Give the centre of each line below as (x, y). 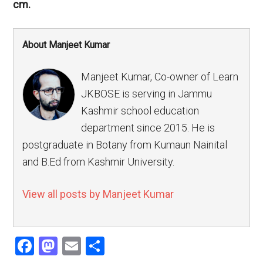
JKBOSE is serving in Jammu (147, 94)
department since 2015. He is (148, 128)
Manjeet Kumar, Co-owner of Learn (160, 77)
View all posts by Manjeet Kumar (98, 194)
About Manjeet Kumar (66, 45)
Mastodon (99, 246)
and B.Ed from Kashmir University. (99, 162)
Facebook (73, 246)
